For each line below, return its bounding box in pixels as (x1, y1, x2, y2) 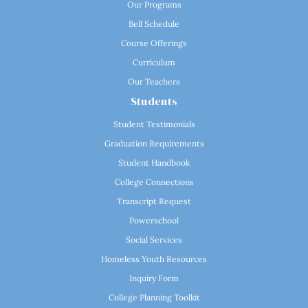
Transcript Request (117, 195, 191, 206)
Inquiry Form (129, 272, 179, 283)
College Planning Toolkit (108, 291, 200, 302)
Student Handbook (118, 157, 190, 168)
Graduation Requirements (104, 137, 204, 148)
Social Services (126, 234, 182, 245)
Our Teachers (128, 76, 180, 87)
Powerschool (129, 214, 179, 225)
